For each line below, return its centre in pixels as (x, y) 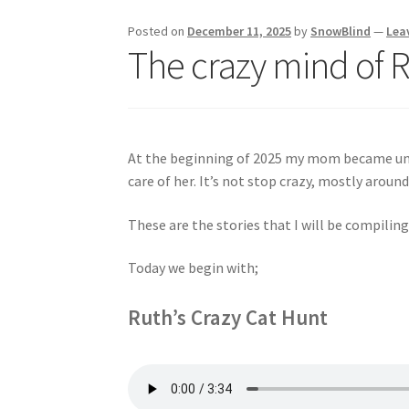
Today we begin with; (194, 268)
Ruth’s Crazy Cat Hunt (228, 318)
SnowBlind (341, 31)
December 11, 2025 (240, 31)
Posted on (158, 31)
